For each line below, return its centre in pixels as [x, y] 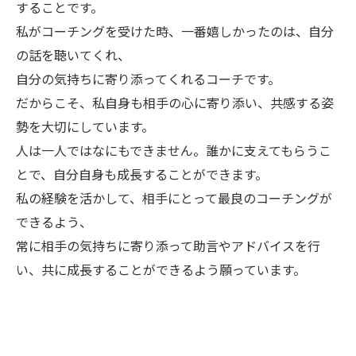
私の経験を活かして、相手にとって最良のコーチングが [174, 198]
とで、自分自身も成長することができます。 [142, 174]
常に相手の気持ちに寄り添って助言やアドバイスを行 [168, 246]
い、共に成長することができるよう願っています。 [161, 269]
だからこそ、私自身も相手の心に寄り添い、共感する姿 [175, 103]
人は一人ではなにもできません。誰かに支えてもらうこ [174, 150]
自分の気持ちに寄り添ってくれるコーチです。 [148, 79]
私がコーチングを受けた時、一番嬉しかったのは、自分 [175, 31]
